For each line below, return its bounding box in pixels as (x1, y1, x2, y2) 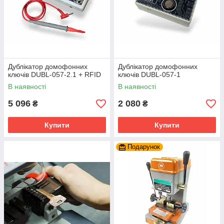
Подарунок (127, 143, 160, 150)
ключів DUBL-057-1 (118, 70, 180, 78)
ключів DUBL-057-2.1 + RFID (8, 70, 101, 78)
